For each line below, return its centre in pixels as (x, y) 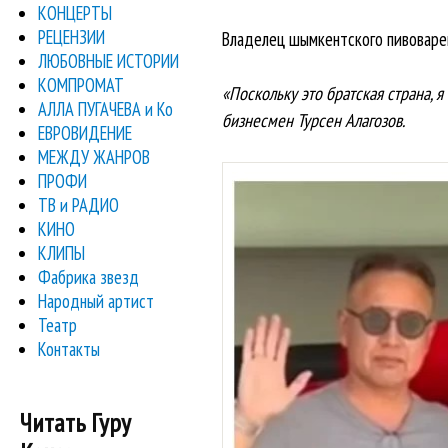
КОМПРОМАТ (81, 84)
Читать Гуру (75, 423)
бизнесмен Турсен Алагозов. (313, 120)
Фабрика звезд (89, 276)
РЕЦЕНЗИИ (72, 36)
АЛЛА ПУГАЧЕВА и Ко (106, 108)
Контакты (69, 348)
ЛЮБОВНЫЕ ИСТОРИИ (109, 60)
